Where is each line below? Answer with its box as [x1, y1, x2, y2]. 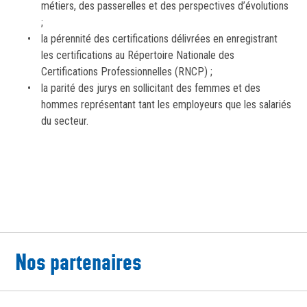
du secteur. [40, 114, 88, 128]
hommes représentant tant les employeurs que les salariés [40, 98, 291, 112]
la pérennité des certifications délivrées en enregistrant [40, 32, 278, 46]
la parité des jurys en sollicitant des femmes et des [40, 82, 260, 95]
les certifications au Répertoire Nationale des [40, 49, 234, 62]
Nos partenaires [15, 248, 142, 276]
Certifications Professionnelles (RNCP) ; [40, 65, 212, 79]
